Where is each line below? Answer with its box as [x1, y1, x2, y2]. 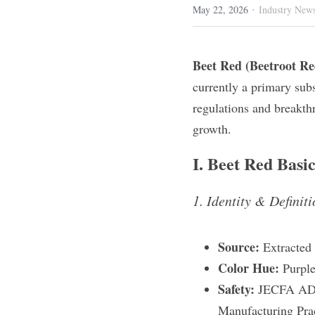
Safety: [218, 280, 255, 298]
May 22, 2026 [193, 3, 248, 16]
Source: [218, 238, 259, 256]
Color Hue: [218, 259, 279, 277]
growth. [193, 120, 231, 137]
